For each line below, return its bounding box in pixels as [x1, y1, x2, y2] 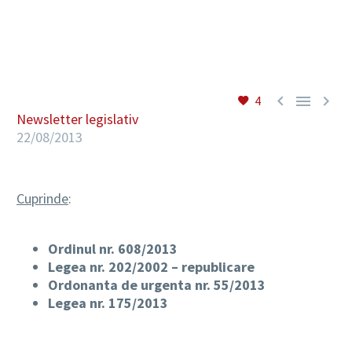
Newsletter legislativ [16, 110, 138, 128]
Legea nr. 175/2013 [48, 294, 168, 312]
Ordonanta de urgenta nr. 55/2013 [48, 276, 266, 294]
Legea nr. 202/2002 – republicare [48, 258, 255, 276]
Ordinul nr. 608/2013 [48, 240, 178, 258]
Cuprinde [16, 189, 68, 207]
